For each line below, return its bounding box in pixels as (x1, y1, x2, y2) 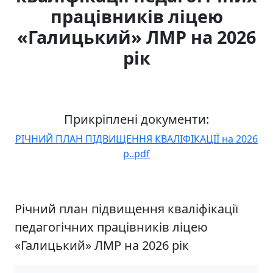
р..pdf (123, 146, 150, 160)
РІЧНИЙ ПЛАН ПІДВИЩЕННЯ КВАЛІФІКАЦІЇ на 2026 (15, 132, 258, 146)
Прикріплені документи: (64, 110, 209, 127)
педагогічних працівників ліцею (15, 218, 208, 235)
